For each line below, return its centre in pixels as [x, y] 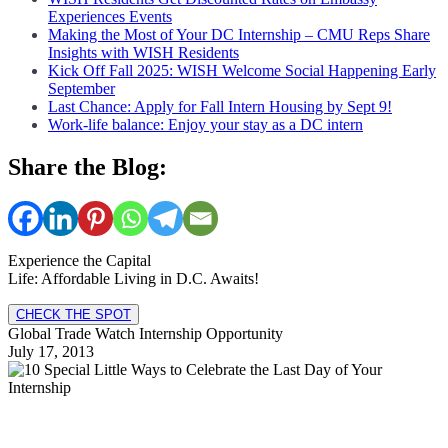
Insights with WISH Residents [143, 52]
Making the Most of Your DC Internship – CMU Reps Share [239, 34]
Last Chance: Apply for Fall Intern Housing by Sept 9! [220, 106]
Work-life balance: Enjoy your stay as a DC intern [205, 124]
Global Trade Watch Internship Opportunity [145, 333]
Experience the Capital [79, 260]
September [81, 88]
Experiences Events [110, 16]
